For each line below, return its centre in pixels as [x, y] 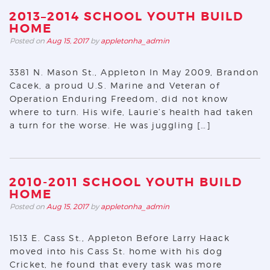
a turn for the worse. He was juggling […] [110, 125]
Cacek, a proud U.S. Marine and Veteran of [115, 85]
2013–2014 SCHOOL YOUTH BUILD [126, 17]
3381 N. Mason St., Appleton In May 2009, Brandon [134, 72]
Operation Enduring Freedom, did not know [119, 99]
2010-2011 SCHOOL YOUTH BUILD [125, 182]
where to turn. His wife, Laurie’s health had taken [131, 112]
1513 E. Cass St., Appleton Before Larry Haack [120, 238]
